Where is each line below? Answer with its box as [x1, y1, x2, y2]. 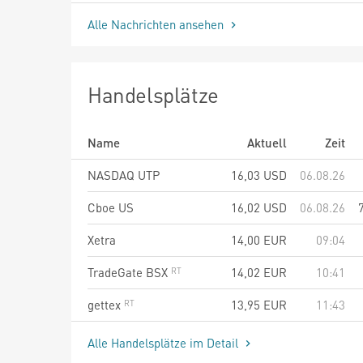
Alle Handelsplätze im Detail [88, 334, 241, 351]
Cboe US [88, 199, 134, 216]
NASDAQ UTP [88, 166, 160, 183]
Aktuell [247, 134, 287, 151]
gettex [88, 296, 124, 313]
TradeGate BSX [88, 263, 171, 280]
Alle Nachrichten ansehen [88, 15, 227, 32]
